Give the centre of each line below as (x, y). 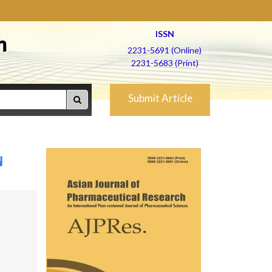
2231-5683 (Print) (165, 63)
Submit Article (160, 98)
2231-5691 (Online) (165, 50)
